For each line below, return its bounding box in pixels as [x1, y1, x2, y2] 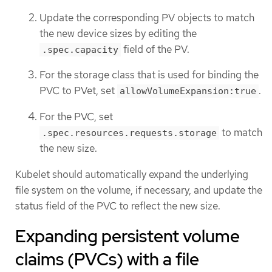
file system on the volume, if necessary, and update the [15, 183, 262, 197]
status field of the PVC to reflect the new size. [15, 199, 220, 212]
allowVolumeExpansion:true [120, 86, 256, 97]
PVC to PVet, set [39, 84, 117, 98]
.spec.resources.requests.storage [42, 127, 217, 138]
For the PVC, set [39, 109, 113, 123]
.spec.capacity [42, 44, 118, 55]
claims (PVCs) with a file [15, 247, 199, 271]
